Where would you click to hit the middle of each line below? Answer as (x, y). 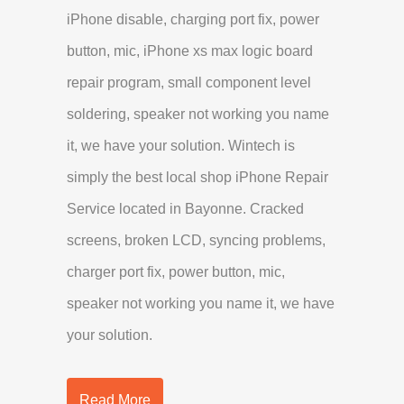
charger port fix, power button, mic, (176, 271)
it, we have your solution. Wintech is (181, 145)
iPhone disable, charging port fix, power (193, 19)
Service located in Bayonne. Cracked (185, 208)
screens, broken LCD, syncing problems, (196, 240)
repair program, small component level (189, 82)
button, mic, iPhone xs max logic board (190, 50)
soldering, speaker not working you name (198, 114)
